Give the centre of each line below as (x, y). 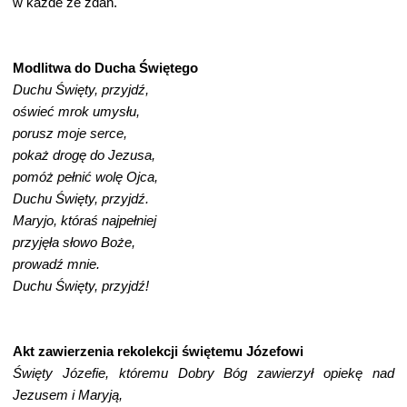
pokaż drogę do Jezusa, (84, 155)
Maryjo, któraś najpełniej (84, 221)
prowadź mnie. (56, 264)
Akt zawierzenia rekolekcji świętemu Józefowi (165, 352)
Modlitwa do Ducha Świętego (105, 68)
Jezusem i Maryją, (82, 395)
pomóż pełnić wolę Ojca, (85, 177)
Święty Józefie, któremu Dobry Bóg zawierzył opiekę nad (203, 373)
